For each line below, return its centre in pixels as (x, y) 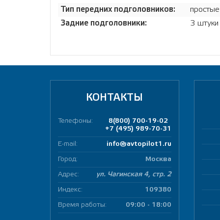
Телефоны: (75, 121)
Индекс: (70, 190)
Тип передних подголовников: (118, 9)
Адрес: (69, 175)
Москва (158, 159)
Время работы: (82, 205)
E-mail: (68, 144)
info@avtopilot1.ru (139, 144)
